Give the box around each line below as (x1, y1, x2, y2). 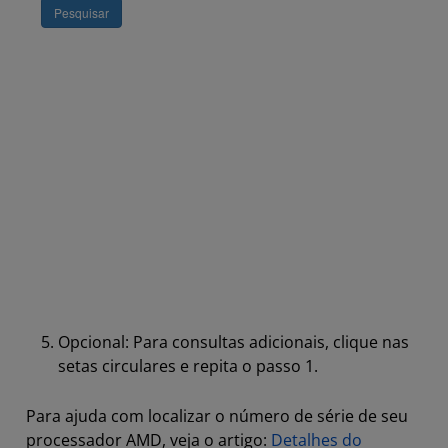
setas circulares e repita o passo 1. (58, 355, 318, 377)
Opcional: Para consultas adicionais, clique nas (58, 331, 409, 353)
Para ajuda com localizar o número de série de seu (26, 405, 408, 427)
